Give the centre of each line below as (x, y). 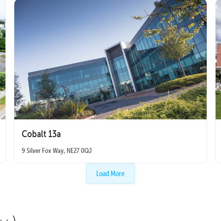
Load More (110, 173)
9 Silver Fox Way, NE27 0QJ (56, 150)
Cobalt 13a (41, 133)
